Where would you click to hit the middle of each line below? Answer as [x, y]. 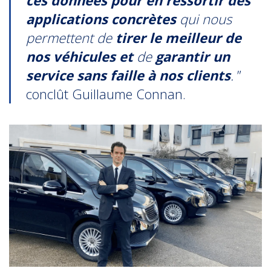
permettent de [69, 37]
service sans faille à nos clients [129, 75]
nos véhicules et [82, 56]
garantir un [191, 56]
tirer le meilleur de [177, 37]
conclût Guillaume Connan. [106, 93]
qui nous [206, 18]
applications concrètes [103, 18]
